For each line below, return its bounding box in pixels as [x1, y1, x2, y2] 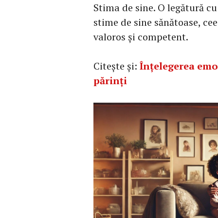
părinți [93, 74, 127, 87]
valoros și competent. [93, 30, 188, 43]
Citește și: [93, 59, 140, 73]
